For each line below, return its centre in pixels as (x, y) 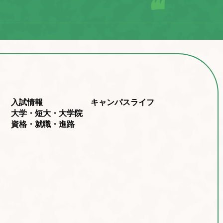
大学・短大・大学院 (47, 113)
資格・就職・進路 (43, 124)
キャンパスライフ (122, 103)
